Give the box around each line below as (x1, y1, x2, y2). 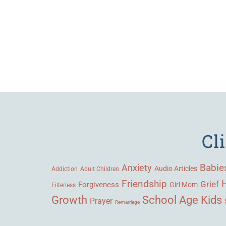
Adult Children (80, 165, 119, 173)
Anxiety (122, 162, 152, 174)
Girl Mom (169, 181, 198, 189)
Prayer (90, 196, 112, 206)
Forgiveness (78, 180, 119, 190)
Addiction (51, 165, 78, 173)
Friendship (122, 178, 167, 190)
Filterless (51, 182, 76, 189)
